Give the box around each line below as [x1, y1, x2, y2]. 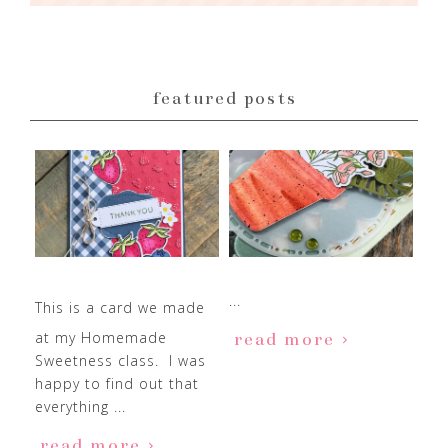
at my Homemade [35, 328, 167, 348]
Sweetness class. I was [35, 351, 206, 371]
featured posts [151, 87, 297, 110]
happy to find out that [35, 374, 199, 394]
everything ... [35, 397, 126, 417]
